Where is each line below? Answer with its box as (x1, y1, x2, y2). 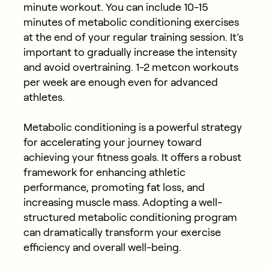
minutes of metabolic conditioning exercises (23, 16, 239, 28)
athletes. (23, 91, 65, 103)
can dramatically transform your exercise (23, 226, 221, 238)
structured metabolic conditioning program (23, 211, 237, 223)
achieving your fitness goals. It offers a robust (23, 151, 241, 163)
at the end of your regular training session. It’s (23, 31, 243, 43)
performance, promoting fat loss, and (23, 181, 205, 193)
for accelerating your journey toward (23, 136, 202, 148)
